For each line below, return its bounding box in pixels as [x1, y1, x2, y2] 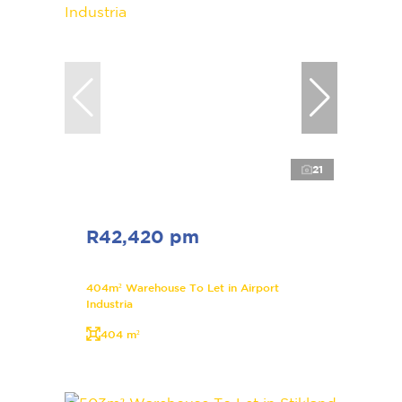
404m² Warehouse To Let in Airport [86, 280, 279, 293]
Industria [86, 296, 133, 310]
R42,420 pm [86, 225, 199, 247]
